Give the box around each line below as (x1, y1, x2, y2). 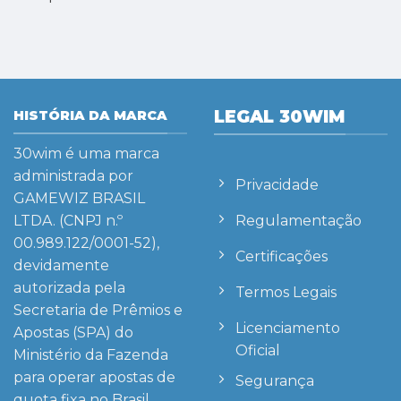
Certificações (235, 247, 328, 265)
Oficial (235, 341, 280, 359)
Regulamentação (235, 211, 362, 229)
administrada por (13, 167, 133, 185)
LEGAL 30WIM (214, 105, 346, 127)
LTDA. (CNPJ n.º (13, 212, 123, 230)
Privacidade (235, 175, 319, 193)
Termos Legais (235, 283, 337, 301)
